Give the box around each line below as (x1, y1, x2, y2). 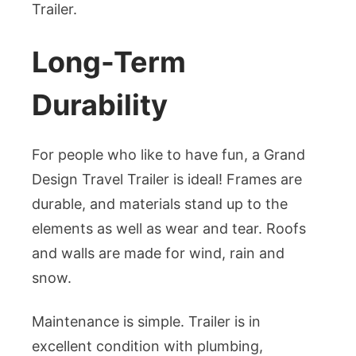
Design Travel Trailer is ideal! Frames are (32, 171, 302, 188)
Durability (32, 87, 168, 123)
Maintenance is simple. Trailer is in (32, 313, 261, 331)
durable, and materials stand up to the (32, 195, 288, 213)
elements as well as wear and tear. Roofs (32, 220, 306, 238)
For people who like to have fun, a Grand (32, 146, 305, 164)
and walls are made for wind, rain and (32, 245, 284, 262)
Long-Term (32, 44, 186, 80)
